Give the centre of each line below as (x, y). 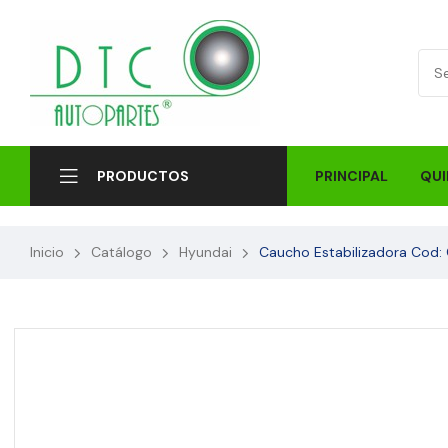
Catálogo (121, 252)
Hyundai (205, 252)
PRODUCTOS (143, 176)
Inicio (47, 252)
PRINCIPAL (351, 175)
